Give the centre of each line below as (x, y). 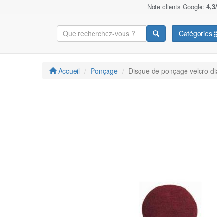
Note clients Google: (177, 7)
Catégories (196, 33)
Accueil (68, 71)
